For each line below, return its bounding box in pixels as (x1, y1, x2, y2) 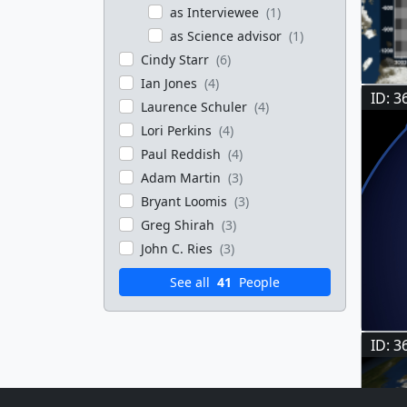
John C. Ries (141, 240, 216, 257)
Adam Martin (141, 169, 224, 186)
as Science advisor (170, 27, 285, 45)
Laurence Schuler (141, 98, 251, 115)
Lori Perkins (141, 122, 215, 139)
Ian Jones (141, 74, 201, 92)
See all (170, 273, 213, 291)
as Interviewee (170, 4, 263, 21)
